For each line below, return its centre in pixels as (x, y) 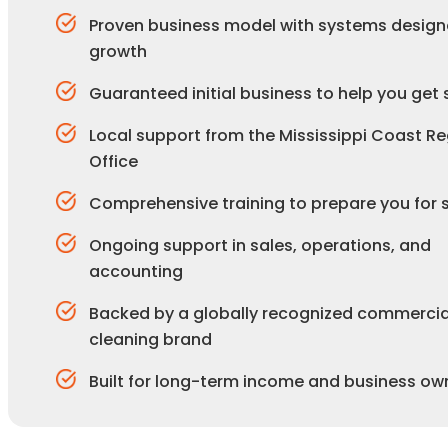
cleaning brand (150, 339)
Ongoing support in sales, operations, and (260, 245)
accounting (136, 271)
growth (118, 51)
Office (113, 161)
